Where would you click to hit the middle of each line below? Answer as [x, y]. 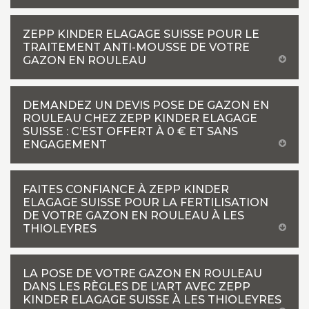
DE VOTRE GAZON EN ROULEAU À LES [133, 216]
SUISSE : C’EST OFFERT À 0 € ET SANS [130, 131]
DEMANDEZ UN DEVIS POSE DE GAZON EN [146, 105]
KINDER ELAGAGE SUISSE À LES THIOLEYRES [152, 300]
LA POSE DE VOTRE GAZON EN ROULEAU [142, 273]
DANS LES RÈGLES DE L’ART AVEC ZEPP [137, 287]
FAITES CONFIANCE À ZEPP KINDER [126, 189]
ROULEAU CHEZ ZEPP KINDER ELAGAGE [140, 118]
